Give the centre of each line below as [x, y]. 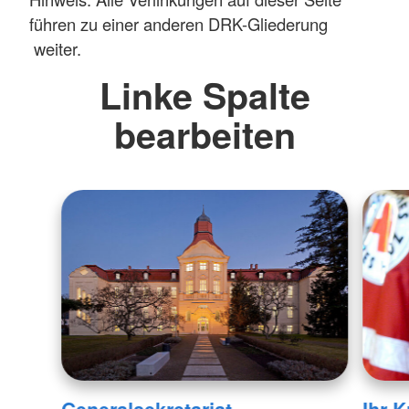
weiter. [55, 48]
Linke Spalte [204, 94]
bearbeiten [204, 134]
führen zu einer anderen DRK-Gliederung [178, 23]
